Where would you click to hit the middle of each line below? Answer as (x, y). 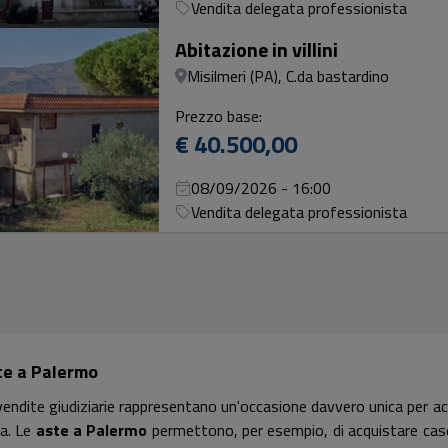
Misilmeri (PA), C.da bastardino (288, 76)
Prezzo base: (218, 116)
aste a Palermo (91, 430)
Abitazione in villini (256, 49)
